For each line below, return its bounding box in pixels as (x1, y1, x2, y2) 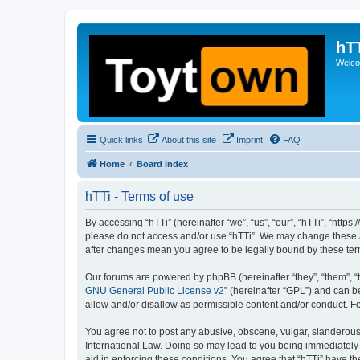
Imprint (236, 135, 263, 145)
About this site (162, 135, 216, 145)
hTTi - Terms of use (85, 190, 194, 203)
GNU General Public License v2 (85, 285, 224, 297)
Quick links (100, 135, 143, 145)
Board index (137, 159, 188, 169)
